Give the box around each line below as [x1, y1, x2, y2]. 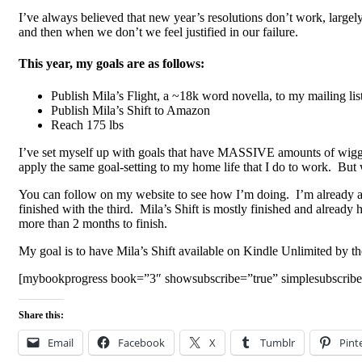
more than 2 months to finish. [19, 216, 167, 230]
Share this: [19, 309, 64, 321]
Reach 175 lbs [51, 117, 124, 132]
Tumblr [260, 335, 295, 350]
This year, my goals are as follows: [19, 57, 204, 71]
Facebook [118, 335, 165, 350]
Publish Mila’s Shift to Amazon [51, 103, 210, 117]
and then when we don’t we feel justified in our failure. [19, 25, 298, 39]
